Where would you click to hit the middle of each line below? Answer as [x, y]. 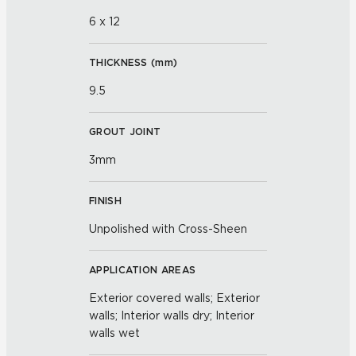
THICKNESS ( [122, 62]
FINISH [105, 201]
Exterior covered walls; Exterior [174, 298]
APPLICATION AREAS [143, 270]
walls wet [114, 333]
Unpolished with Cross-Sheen [168, 229]
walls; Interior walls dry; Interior [172, 315]
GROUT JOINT [125, 132]
